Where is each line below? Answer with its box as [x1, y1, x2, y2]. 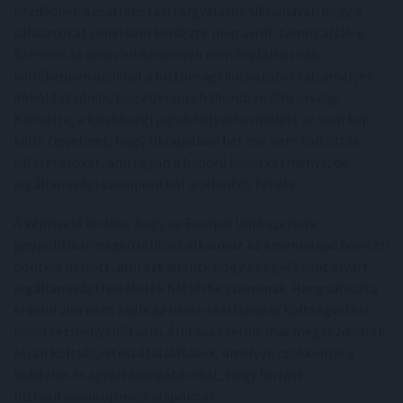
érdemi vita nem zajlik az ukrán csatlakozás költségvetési [13, 300, 368, 318]
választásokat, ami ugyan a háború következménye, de [13, 153, 348, 171]
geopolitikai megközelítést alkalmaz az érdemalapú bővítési [13, 236, 390, 254]
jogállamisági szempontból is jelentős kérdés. [13, 175, 298, 193]
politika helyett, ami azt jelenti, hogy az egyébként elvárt [13, 257, 369, 275]
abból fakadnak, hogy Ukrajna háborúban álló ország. [13, 88, 341, 106]
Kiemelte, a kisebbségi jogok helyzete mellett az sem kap [13, 110, 370, 128]
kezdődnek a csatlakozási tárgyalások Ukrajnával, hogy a [13, 2, 362, 20]
